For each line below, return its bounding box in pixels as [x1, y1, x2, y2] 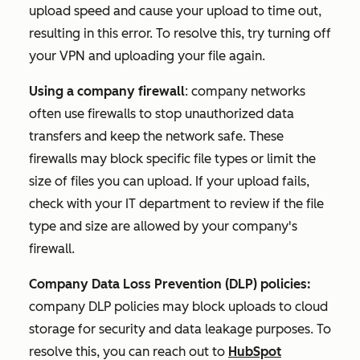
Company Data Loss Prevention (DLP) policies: [29, 276, 311, 292]
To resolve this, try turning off [156, 26, 331, 41]
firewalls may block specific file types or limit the [29, 151, 316, 166]
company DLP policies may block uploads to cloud [29, 299, 328, 314]
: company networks [185, 84, 305, 99]
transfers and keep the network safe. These [29, 129, 284, 144]
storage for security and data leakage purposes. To [29, 321, 331, 337]
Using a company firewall [29, 84, 185, 99]
